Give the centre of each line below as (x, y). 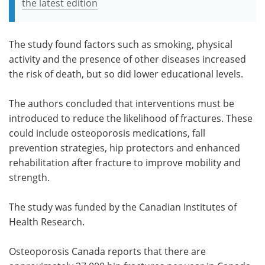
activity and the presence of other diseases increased (127, 59)
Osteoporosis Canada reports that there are (107, 251)
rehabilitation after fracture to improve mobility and (125, 162)
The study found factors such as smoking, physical (121, 44)
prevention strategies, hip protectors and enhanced (125, 147)
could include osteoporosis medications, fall (107, 132)
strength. (29, 177)
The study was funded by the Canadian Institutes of (123, 206)
